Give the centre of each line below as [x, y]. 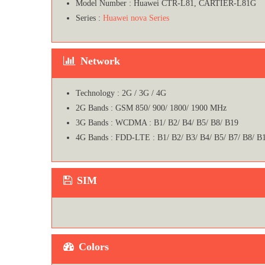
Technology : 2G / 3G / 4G [121, 93]
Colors [94, 246]
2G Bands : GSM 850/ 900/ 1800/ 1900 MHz [151, 108]
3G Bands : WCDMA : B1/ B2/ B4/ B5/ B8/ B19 [157, 122]
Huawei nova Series [136, 18]
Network [100, 61]
